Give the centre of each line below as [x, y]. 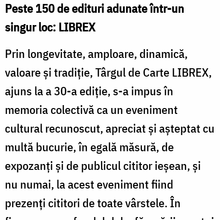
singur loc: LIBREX [50, 27]
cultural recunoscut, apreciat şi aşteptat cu [110, 128]
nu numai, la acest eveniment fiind [89, 184]
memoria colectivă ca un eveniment [91, 109]
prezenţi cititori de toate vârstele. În [93, 203]
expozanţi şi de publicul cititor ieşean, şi [103, 165]
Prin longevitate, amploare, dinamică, [96, 53]
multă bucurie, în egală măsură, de [89, 147]
